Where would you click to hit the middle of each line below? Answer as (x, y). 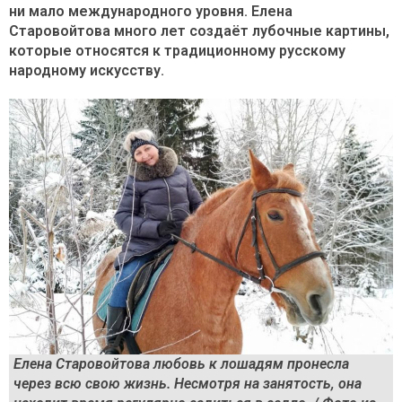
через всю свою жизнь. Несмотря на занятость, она (188, 384)
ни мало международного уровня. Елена (151, 11)
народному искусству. (87, 70)
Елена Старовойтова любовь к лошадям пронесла (181, 364)
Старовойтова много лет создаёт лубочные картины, (199, 31)
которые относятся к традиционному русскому (177, 51)
